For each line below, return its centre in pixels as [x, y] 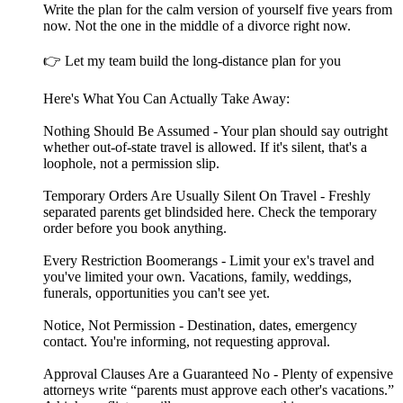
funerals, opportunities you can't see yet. [157, 293]
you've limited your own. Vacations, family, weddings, [197, 277]
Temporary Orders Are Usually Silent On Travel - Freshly [207, 196]
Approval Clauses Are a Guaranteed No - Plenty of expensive [218, 374]
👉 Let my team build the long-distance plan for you [192, 61]
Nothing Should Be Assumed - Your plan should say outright [215, 131]
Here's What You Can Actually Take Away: [166, 99]
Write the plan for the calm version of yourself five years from [218, 10]
